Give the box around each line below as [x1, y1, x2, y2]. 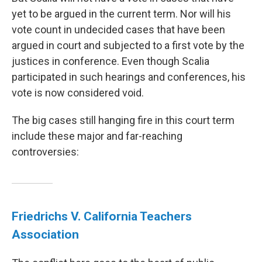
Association [12, 227, 79, 242]
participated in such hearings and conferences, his [12, 71, 246, 84]
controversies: [12, 146, 79, 158]
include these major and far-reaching [12, 130, 182, 143]
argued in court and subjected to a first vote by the [12, 39, 244, 52]
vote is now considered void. [12, 87, 144, 99]
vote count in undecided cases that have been [12, 23, 225, 36]
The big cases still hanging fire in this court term [12, 114, 235, 127]
